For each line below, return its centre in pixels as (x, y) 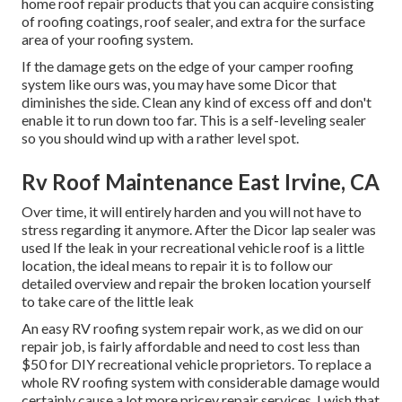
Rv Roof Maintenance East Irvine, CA (201, 182)
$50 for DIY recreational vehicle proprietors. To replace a (197, 364)
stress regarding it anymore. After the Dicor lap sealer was (199, 230)
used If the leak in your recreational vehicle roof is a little (193, 248)
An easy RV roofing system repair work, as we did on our (192, 328)
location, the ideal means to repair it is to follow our (177, 266)
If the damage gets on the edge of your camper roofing (188, 66)
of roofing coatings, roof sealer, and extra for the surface (193, 22)
